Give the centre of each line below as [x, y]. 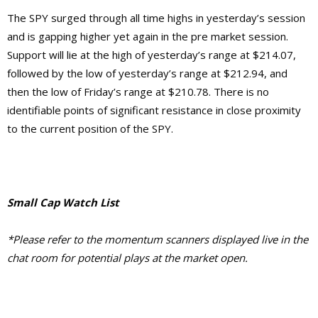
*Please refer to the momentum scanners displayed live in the [158, 239]
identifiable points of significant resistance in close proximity [154, 110]
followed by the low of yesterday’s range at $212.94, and [147, 73]
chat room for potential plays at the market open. [127, 257]
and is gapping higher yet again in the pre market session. [148, 36]
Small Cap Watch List [63, 202]
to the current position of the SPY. [90, 128]
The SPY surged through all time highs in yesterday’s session [156, 17]
